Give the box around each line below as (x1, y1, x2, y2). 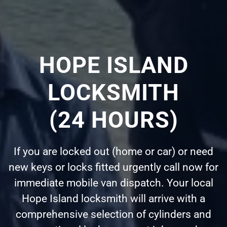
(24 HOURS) (49, 106, 178, 133)
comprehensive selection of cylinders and (16, 208, 211, 220)
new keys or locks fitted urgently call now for (9, 161, 218, 173)
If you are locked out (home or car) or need (14, 145, 213, 158)
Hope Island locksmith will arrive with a (22, 192, 205, 205)
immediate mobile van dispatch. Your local (14, 176, 213, 189)
